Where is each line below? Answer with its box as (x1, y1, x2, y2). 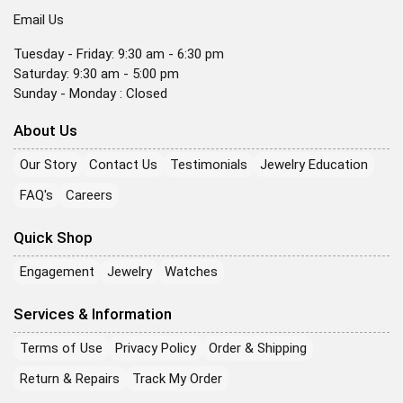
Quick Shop (13, 228, 93, 246)
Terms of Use (20, 339, 103, 356)
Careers (66, 186, 112, 203)
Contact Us (89, 156, 157, 173)
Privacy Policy (115, 339, 196, 356)
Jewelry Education (260, 156, 368, 173)
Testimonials (170, 156, 247, 173)
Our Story (20, 156, 76, 173)
